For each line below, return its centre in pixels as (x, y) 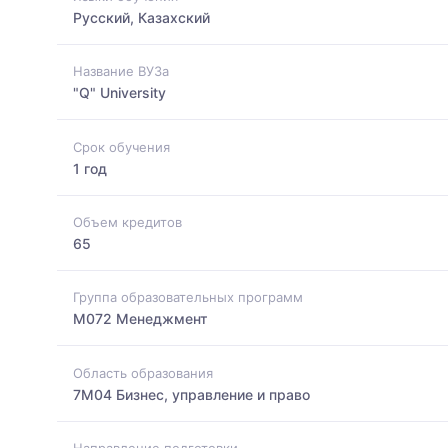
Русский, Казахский (141, 17)
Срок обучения (121, 146)
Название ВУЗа (121, 71)
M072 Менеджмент (140, 319)
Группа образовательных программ (188, 297)
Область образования (143, 372)
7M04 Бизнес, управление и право (191, 394)
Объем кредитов (127, 221)
